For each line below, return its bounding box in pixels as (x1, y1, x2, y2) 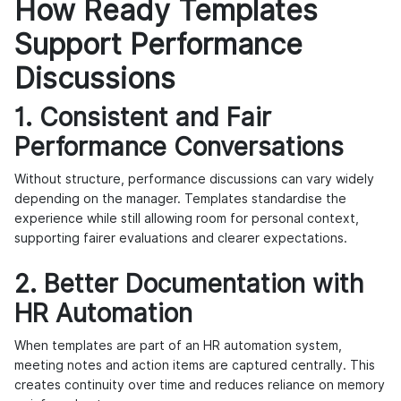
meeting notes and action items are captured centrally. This (14, 358, 375, 373)
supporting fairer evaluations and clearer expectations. (14, 231, 347, 246)
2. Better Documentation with (14, 269, 364, 300)
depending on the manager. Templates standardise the (14, 192, 346, 207)
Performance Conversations (14, 132, 344, 163)
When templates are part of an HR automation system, (14, 338, 342, 354)
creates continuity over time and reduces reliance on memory (14, 378, 385, 393)
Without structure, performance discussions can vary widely (14, 172, 374, 187)
